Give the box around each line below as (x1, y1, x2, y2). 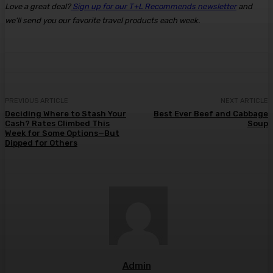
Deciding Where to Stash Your (5, 109, 126, 119)
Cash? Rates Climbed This (5, 119, 110, 129)
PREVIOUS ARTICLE (5, 97, 68, 105)
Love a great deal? (5, 2, 71, 12)
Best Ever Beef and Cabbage (153, 109, 268, 119)
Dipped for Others (5, 138, 77, 148)
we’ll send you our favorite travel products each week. (5, 16, 200, 26)
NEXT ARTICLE (220, 97, 268, 105)
